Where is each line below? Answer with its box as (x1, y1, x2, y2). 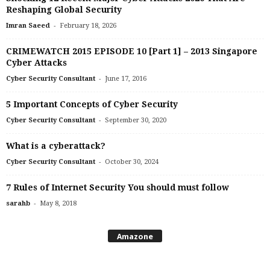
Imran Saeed (6, 21, 50, 30)
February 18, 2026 (60, 21, 116, 30)
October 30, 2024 (105, 157, 159, 166)
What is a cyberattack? (6, 140, 105, 151)
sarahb (6, 199, 30, 207)
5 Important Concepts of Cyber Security (6, 99, 178, 109)
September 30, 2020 (105, 116, 166, 124)
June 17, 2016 (105, 74, 146, 83)
